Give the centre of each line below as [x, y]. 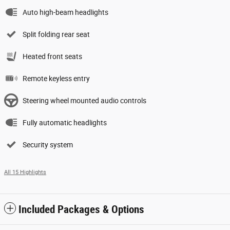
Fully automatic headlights [65, 122]
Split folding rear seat [56, 34]
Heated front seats [52, 56]
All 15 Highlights [25, 172]
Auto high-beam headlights [65, 12]
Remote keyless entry [56, 78]
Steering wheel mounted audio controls [84, 100]
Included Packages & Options [81, 209]
